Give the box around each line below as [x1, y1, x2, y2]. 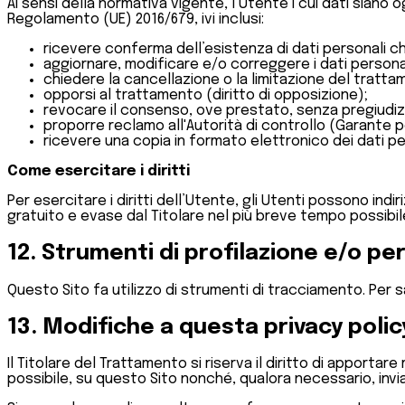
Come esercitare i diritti [7, 163, 190, 179]
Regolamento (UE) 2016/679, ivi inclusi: [7, 11, 264, 27]
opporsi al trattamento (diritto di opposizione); [43, 87, 368, 103]
